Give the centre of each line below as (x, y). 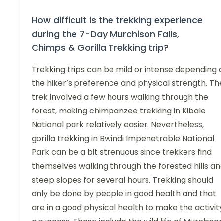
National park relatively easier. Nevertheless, (118, 125)
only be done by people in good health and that (124, 194)
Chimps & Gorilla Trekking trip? (100, 48)
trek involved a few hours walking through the (120, 97)
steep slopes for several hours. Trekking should (122, 180)
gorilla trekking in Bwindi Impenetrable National (123, 139)
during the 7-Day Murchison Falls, (105, 34)
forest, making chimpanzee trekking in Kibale (119, 111)
